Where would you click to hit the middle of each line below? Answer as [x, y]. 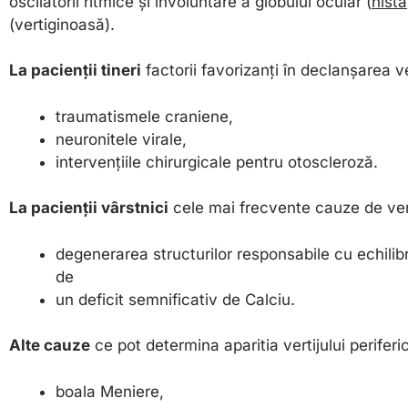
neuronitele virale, [121, 139]
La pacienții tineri [75, 71]
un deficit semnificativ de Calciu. [175, 299]
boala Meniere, [110, 391]
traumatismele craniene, [144, 116]
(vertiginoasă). [62, 24]
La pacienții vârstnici [89, 208]
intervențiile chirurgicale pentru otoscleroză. [217, 162]
